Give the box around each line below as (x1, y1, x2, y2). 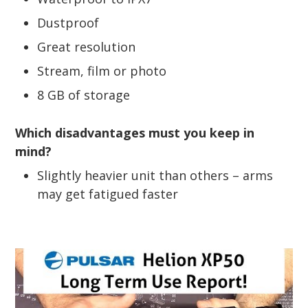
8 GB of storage (37, 86, 130, 103)
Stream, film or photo (37, 62, 166, 79)
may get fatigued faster (37, 185, 178, 202)
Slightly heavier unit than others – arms (37, 166, 273, 184)
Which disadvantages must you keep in (15, 124, 254, 141)
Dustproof (37, 14, 99, 31)
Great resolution (37, 38, 135, 55)
